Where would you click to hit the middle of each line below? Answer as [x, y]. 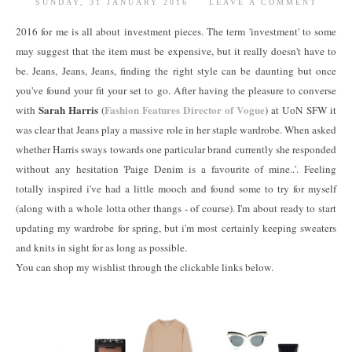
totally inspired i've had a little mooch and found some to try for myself [176, 189]
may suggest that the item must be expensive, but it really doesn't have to [176, 51]
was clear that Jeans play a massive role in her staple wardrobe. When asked [176, 130]
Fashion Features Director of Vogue [185, 110]
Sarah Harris [68, 110]
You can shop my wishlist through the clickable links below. [145, 267]
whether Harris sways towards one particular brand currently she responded [176, 149]
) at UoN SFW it [301, 110]
